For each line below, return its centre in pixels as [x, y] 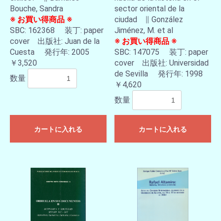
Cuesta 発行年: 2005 [50, 52]
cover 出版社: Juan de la [55, 41]
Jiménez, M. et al [144, 30]
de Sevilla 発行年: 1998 [159, 74]
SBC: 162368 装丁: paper [57, 30]
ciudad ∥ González [149, 19]
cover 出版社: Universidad [162, 63]
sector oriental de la [149, 9]
